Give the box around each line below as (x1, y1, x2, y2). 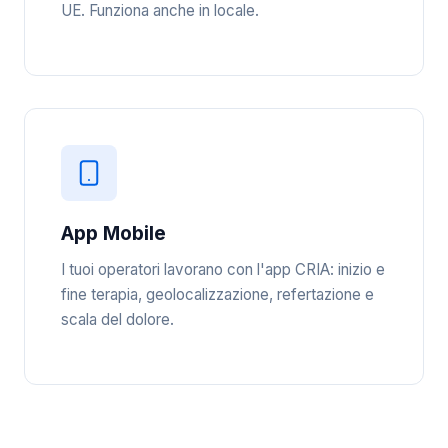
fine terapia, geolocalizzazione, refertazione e (61, 285, 374, 304)
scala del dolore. (61, 310, 174, 329)
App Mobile (61, 221, 166, 245)
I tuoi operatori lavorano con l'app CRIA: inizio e (61, 260, 385, 279)
